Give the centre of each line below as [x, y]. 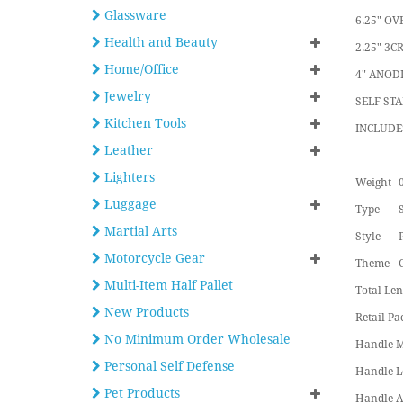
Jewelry [126, 96]
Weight [373, 183]
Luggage [129, 204]
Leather [127, 150]
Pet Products [140, 393]
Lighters [128, 177]
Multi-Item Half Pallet [167, 285]
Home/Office [140, 69]
